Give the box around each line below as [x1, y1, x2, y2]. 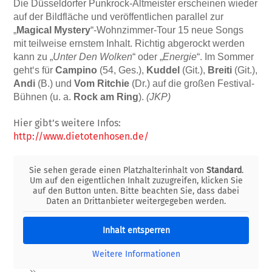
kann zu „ [13, 51, 53, 62]
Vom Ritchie [74, 78, 130, 89]
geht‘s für [13, 64, 56, 75]
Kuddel [146, 64, 180, 75]
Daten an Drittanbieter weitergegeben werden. [46, 196, 226, 207]
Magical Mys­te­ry [16, 24, 91, 35]
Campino [55, 64, 98, 75]
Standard [206, 165, 242, 176]
